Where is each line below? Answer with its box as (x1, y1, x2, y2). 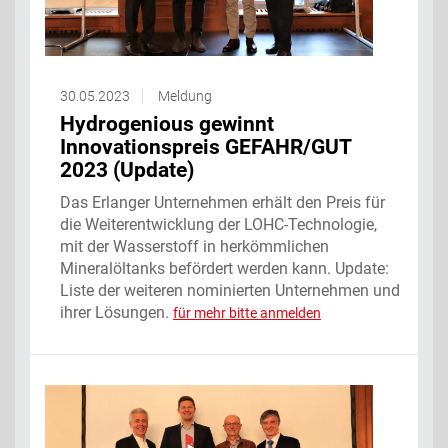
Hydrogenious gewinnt (60, 111, 274, 136)
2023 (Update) (60, 157, 194, 182)
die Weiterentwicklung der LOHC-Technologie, (60, 214, 377, 234)
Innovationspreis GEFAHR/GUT (60, 134, 351, 159)
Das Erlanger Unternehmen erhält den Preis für (60, 192, 385, 212)
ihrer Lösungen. (60, 302, 173, 322)
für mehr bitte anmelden (173, 304, 321, 321)
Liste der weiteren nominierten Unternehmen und (60, 280, 400, 300)
